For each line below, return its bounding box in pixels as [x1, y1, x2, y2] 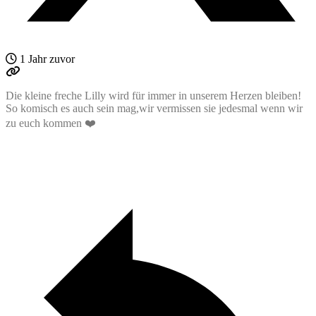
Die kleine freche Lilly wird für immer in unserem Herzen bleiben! [6, 89, 301, 102]
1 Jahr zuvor [17, 52, 75, 65]
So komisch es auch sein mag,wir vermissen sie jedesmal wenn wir [6, 102, 303, 114]
